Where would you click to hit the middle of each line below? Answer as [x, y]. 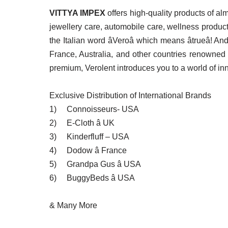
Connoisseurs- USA [103, 109]
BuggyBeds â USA [101, 178]
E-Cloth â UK [91, 123]
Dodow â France [97, 150]
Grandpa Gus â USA [104, 164]
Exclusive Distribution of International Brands [130, 95]
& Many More [73, 205]
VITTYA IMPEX [78, 13]
